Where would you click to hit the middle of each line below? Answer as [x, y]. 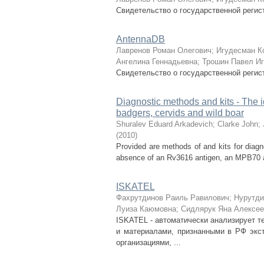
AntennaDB [141, 39]
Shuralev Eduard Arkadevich [164, 124]
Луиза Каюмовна [146, 209]
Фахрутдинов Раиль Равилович [173, 198]
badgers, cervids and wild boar [180, 113]
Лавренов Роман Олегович [164, 50]
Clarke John [238, 124]
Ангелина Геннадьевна [157, 62]
